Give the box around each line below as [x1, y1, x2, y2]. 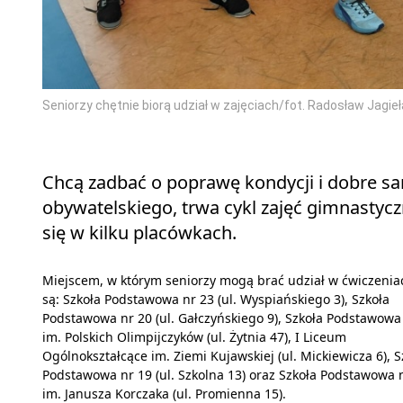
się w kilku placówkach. [42, 219, 237, 245]
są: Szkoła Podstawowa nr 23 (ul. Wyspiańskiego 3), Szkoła [42, 290, 390, 308]
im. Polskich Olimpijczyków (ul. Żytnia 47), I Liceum [42, 327, 346, 345]
